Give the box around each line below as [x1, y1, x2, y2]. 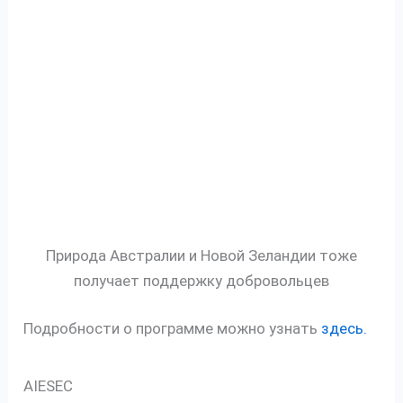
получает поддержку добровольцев [74, 271, 329, 290]
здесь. [321, 319, 368, 338]
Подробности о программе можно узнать [23, 319, 322, 338]
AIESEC [23, 377, 74, 396]
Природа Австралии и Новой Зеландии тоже [46, 246, 357, 264]
